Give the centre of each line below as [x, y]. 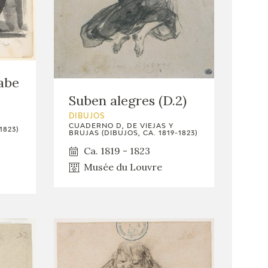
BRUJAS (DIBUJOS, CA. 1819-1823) [133, 133]
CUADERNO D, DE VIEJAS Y [121, 126]
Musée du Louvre [123, 167]
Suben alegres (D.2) [127, 101]
